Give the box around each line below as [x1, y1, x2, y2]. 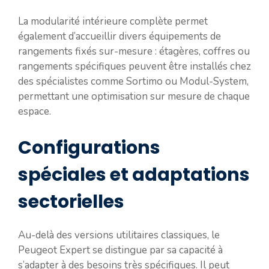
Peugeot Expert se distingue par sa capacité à [18, 243, 223, 257]
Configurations [18, 134, 160, 160]
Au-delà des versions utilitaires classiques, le [18, 228, 220, 242]
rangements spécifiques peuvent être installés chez [18, 59, 251, 73]
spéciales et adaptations [18, 162, 250, 187]
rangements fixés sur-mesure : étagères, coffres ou [18, 44, 250, 58]
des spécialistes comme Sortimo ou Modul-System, [18, 74, 249, 88]
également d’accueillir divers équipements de [18, 29, 221, 43]
